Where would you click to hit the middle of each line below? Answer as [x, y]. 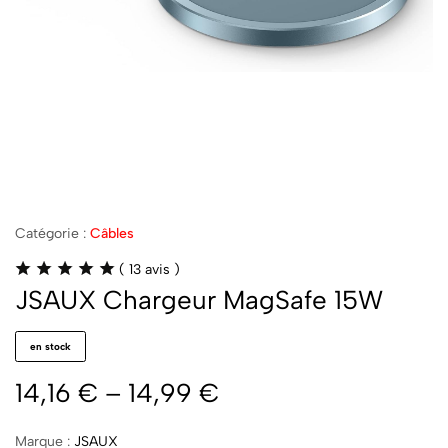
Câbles [112, 234]
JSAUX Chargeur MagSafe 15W [199, 300]
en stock [50, 347]
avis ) [160, 270]
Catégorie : [52, 234]
